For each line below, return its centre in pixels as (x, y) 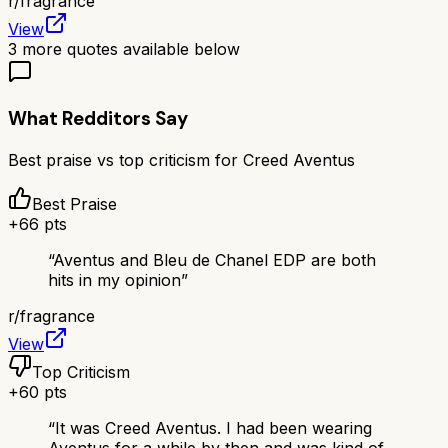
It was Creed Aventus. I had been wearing (213, 427)
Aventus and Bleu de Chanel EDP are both (214, 259)
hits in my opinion (114, 279)
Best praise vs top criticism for (125, 159)
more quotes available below (128, 49)
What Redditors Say (98, 119)
